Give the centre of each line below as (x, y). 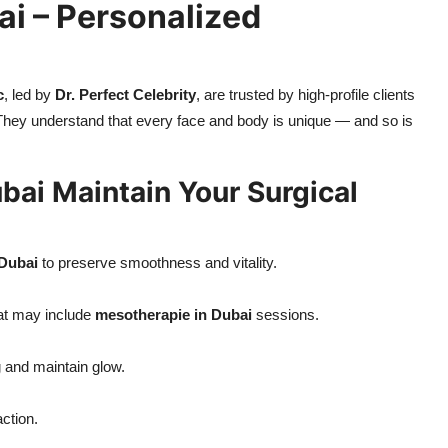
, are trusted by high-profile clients (305, 95)
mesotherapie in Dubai (173, 315)
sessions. (285, 315)
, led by (29, 95)
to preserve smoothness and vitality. (157, 263)
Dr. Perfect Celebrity (125, 95)
